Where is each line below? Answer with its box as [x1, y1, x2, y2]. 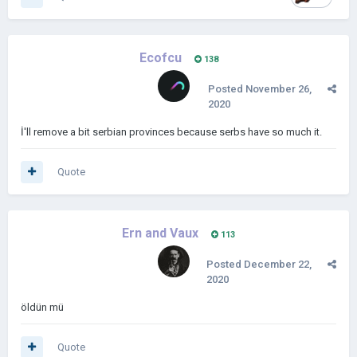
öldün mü [21, 301, 64, 313]
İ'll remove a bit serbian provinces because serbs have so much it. [21, 126, 322, 138]
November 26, [245, 83, 312, 95]
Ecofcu [139, 50, 182, 65]
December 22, [244, 258, 312, 270]
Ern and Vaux [122, 226, 198, 241]
